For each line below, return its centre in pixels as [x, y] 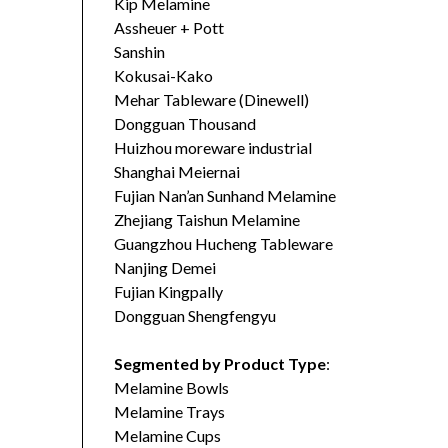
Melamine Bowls [172, 388]
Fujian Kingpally [169, 292]
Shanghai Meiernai [177, 172]
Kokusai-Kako [164, 76]
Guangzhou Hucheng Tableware [224, 244]
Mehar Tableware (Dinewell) [212, 100]
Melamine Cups [168, 436]
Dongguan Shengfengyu [195, 316]
